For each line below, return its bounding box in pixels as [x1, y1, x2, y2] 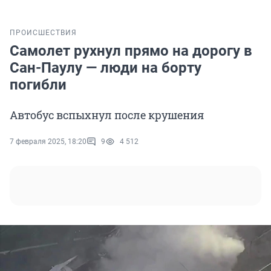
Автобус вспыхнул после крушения [10, 108, 204, 123]
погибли [10, 76, 67, 94]
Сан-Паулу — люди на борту [10, 59, 201, 77]
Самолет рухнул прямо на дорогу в [10, 42, 252, 60]
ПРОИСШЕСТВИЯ [10, 28, 77, 38]
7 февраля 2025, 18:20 [10, 137, 87, 146]
